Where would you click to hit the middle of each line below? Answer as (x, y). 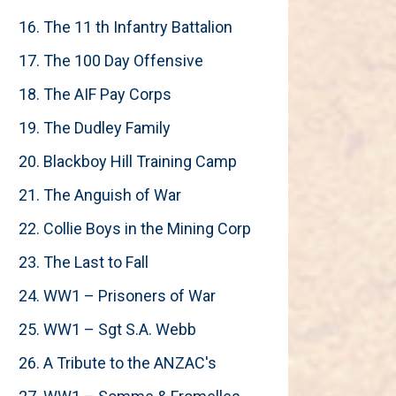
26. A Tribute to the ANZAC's (118, 363)
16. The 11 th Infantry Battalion (126, 27)
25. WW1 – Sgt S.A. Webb (107, 329)
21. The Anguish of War (100, 195)
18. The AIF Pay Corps (95, 94)
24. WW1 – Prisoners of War (117, 296)
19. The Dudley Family (95, 128)
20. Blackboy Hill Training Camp (128, 161)
